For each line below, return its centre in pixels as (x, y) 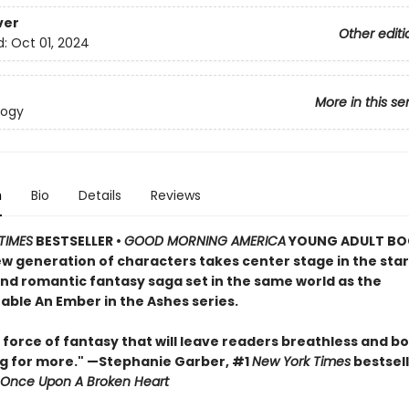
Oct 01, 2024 (50, 43)
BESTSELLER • (78, 241)
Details (100, 195)
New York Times (301, 362)
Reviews (175, 195)
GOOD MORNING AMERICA (204, 241)
